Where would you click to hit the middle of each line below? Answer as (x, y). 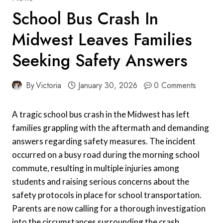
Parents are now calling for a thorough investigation (109, 208)
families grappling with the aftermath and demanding (111, 127)
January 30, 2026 (108, 85)
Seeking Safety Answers (100, 60)
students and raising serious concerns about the (101, 181)
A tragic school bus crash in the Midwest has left (101, 114)
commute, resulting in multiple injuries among (96, 168)
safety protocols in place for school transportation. (107, 195)
